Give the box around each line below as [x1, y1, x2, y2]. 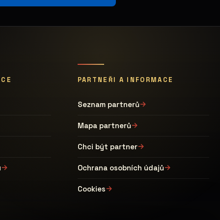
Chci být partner [77, 142, 137, 151]
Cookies [77, 184, 106, 193]
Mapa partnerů [77, 121, 131, 130]
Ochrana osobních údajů [77, 163, 164, 172]
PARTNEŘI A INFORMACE [77, 76, 174, 84]
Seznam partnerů [77, 100, 139, 109]
